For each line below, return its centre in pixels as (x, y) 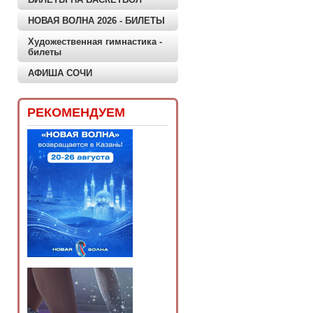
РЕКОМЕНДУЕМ (76, 112)
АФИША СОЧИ (60, 73)
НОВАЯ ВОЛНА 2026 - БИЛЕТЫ (96, 21)
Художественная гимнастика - (95, 42)
